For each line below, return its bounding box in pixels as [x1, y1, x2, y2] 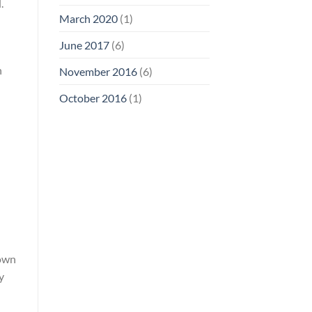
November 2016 [58, 64, 137, 78]
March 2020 [58, 11, 118, 25]
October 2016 [58, 91, 127, 104]
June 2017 [58, 38, 109, 52]
